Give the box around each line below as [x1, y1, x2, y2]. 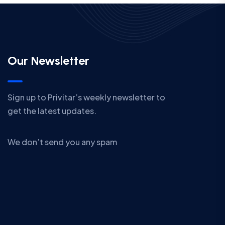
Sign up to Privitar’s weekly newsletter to [7, 92, 165, 103]
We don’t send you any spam [7, 137, 117, 148]
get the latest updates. [7, 105, 96, 117]
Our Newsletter [7, 53, 89, 68]
